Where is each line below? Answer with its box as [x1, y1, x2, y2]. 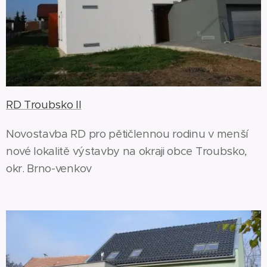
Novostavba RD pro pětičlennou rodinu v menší [6, 126, 249, 141]
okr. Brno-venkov [6, 161, 92, 175]
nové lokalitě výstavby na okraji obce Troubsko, [6, 144, 247, 158]
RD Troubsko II [6, 97, 82, 111]
